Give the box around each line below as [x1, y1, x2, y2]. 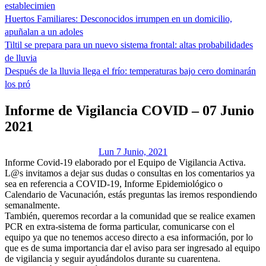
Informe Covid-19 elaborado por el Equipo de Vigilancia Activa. [5, 157, 246, 167]
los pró [5, 79, 30, 89]
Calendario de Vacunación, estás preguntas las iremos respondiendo [5, 189, 257, 199]
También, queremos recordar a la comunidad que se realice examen [5, 210, 255, 221]
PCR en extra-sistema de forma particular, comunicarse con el [5, 221, 235, 232]
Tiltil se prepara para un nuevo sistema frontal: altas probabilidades [5, 40, 253, 50]
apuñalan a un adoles [5, 27, 83, 37]
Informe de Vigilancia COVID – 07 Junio [5, 102, 254, 118]
